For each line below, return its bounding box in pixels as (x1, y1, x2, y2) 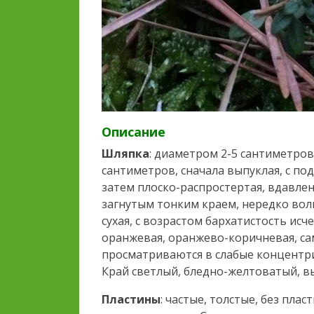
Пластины (102, 292, 161, 308)
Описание (102, 123, 165, 141)
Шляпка (102, 146, 149, 162)
